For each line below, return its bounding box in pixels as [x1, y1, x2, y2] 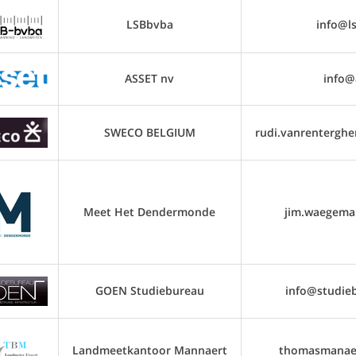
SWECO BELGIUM [103, 125, 195, 140]
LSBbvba [126, 17, 173, 32]
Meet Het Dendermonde [83, 204, 215, 219]
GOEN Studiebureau [95, 283, 204, 298]
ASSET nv [125, 71, 174, 86]
